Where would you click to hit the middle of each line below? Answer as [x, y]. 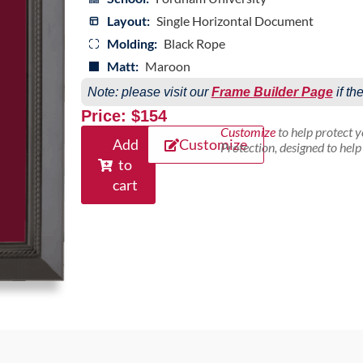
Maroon [167, 66]
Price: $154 [124, 116]
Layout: [128, 21]
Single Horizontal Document [235, 21]
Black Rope [194, 44]
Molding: [132, 44]
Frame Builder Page [272, 92]
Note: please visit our [149, 92]
